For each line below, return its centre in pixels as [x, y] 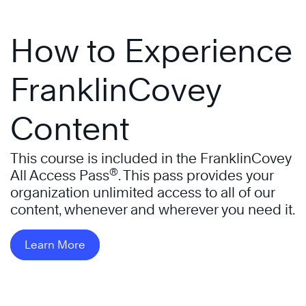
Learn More [55, 245]
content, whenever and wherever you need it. [153, 210]
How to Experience [151, 51]
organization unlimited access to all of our [142, 193]
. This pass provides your [196, 176]
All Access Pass [60, 176]
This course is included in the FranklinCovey [151, 159]
